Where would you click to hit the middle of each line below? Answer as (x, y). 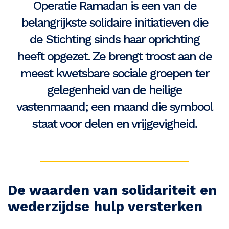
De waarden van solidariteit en (112, 190)
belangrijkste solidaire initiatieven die (114, 23)
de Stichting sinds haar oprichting (114, 40)
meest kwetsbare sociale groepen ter (114, 73)
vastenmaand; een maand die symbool (114, 107)
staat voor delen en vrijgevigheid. (114, 124)
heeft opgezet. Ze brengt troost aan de (114, 56)
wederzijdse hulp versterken (105, 207)
